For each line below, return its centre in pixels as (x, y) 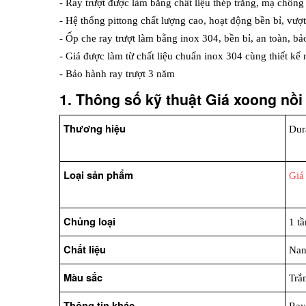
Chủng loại (90, 222)
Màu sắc (83, 278)
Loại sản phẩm (99, 176)
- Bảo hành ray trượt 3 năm (117, 74)
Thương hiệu (95, 129)
